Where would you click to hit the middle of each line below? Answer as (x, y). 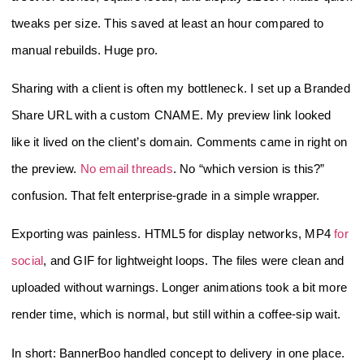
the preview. (46, 168)
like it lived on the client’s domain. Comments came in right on (180, 141)
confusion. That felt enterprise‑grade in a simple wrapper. (166, 195)
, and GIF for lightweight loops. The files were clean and (194, 261)
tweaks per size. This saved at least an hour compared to (168, 23)
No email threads (126, 168)
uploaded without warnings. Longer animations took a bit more (180, 288)
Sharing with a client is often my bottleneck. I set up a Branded (181, 88)
